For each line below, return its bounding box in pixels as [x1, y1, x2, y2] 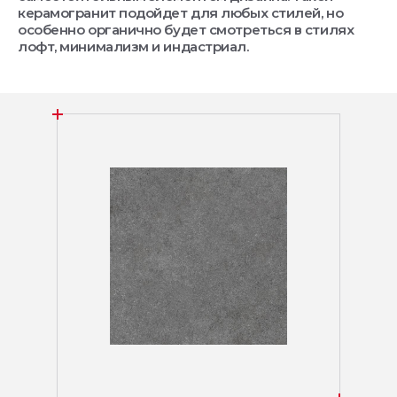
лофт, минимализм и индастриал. [18, 37, 249, 55]
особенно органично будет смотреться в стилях [18, 20, 354, 38]
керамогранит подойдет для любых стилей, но [18, 4, 344, 21]
